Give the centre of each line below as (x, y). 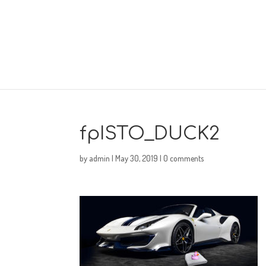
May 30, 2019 (137, 158)
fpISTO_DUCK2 (150, 134)
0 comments (184, 158)
